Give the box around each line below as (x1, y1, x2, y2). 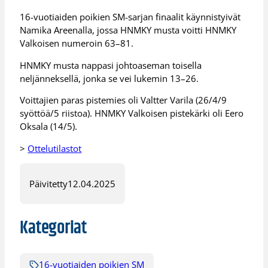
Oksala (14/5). (20, 120, 78, 133)
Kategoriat (20, 214, 87, 242)
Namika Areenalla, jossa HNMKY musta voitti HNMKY (20, 24, 237, 36)
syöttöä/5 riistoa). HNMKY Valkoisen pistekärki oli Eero (20, 107, 244, 120)
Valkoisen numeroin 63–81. (20, 37, 134, 50)
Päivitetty (29, 177, 68, 190)
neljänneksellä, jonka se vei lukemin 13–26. (20, 72, 199, 84)
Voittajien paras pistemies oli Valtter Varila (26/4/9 (20, 94, 227, 106)
